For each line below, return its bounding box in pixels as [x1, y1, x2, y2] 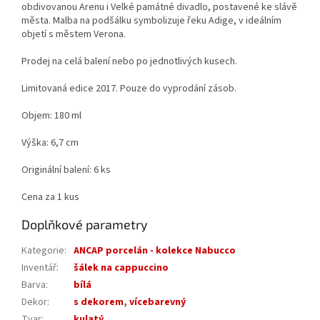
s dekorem [74, 295, 124, 310]
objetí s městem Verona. [21, 27, 126, 42]
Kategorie [21, 244, 64, 259]
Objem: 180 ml [21, 109, 81, 124]
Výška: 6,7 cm [21, 136, 79, 151]
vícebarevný [129, 295, 186, 310]
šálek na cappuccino [74, 261, 169, 276]
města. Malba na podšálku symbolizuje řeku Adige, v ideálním [21, 14, 281, 29]
